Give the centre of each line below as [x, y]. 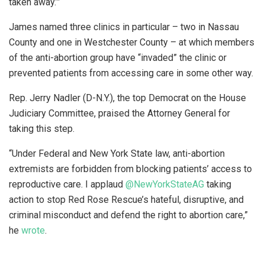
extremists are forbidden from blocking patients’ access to [130, 169]
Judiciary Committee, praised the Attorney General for [119, 113]
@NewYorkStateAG [165, 184]
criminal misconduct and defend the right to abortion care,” [128, 215]
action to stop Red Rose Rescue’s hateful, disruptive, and [126, 199]
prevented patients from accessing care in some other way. [132, 73]
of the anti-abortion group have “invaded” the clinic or [118, 57]
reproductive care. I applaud [67, 184]
